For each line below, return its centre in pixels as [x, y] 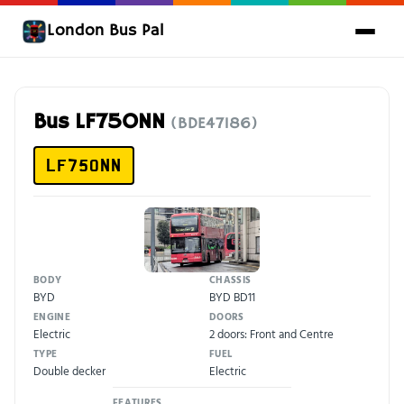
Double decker [69, 371]
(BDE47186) [214, 124]
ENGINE [52, 317]
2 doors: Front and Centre [271, 334]
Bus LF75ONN [102, 122]
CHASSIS [230, 280]
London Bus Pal [106, 31]
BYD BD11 [232, 297]
